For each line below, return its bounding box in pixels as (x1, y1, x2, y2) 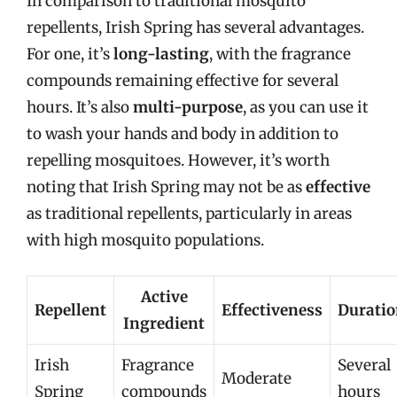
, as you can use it (243, 97, 369, 117)
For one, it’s (27, 43, 113, 64)
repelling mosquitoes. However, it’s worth (27, 150, 330, 170)
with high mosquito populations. (27, 230, 264, 250)
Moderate (222, 369, 292, 388)
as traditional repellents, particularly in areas (27, 203, 352, 223)
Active (140, 287, 188, 307)
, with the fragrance (209, 43, 351, 64)
